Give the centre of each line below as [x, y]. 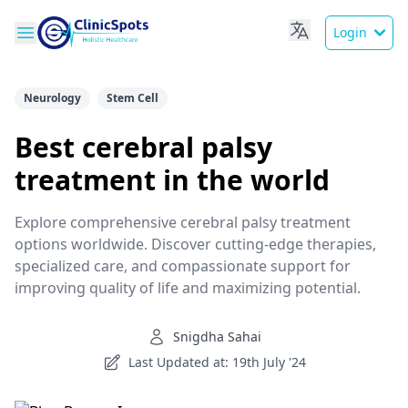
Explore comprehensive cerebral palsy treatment [183, 222]
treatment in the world [172, 180]
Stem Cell [133, 98]
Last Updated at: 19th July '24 [217, 362]
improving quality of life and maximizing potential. [188, 288]
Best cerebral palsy [143, 147]
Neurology [52, 98]
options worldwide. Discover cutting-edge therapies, [195, 244]
